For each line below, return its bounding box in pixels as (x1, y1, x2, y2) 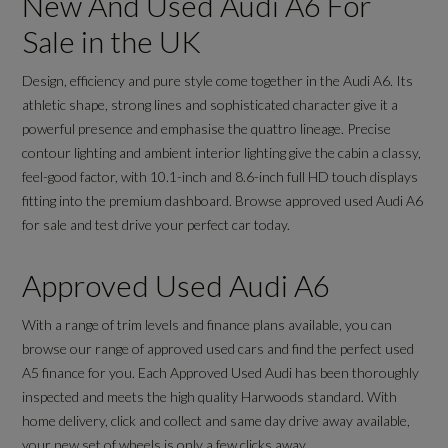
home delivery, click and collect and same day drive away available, (22, 412, 411, 430)
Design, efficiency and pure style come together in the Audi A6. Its (22, 72, 414, 90)
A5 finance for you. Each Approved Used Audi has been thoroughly (22, 364, 420, 382)
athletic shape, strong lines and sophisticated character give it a (22, 96, 399, 114)
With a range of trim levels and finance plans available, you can (22, 316, 393, 334)
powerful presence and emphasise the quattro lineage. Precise (22, 120, 392, 138)
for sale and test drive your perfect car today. (22, 216, 291, 234)
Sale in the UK (22, 23, 202, 60)
